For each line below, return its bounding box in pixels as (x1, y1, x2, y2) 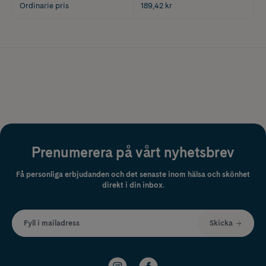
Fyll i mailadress (24, 218, 80, 228)
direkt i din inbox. (102, 180, 164, 190)
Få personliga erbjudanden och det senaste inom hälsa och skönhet (16, 170, 250, 179)
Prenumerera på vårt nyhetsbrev (31, 144, 235, 161)
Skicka (210, 218, 233, 228)
